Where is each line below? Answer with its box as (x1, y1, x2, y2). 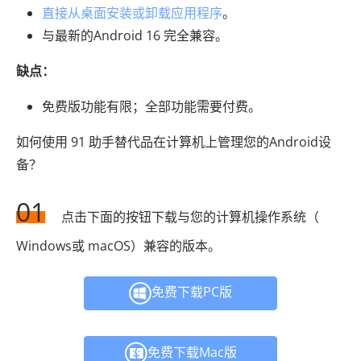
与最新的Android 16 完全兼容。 (42, 27, 228, 44)
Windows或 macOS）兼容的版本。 (16, 237, 221, 255)
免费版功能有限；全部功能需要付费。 (42, 98, 261, 115)
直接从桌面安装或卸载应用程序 (42, 4, 222, 22)
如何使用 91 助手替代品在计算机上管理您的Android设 (16, 133, 331, 151)
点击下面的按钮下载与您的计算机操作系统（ (61, 208, 319, 226)
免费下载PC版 (151, 283, 232, 301)
